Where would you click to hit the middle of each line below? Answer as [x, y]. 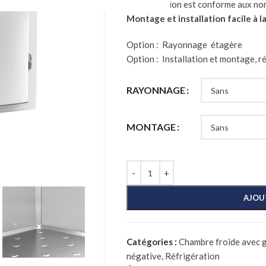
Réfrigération [192, 256]
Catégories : [151, 242]
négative [144, 256]
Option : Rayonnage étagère [184, 45]
